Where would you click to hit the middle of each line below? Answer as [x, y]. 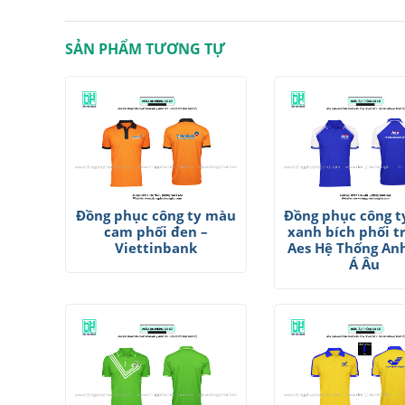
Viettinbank [155, 248]
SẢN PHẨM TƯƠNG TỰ [145, 49]
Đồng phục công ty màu [155, 216]
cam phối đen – [155, 232]
